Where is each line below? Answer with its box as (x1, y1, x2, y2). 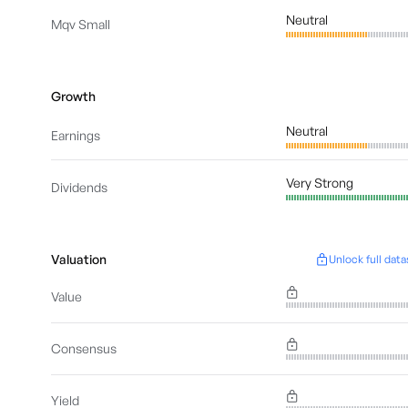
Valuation (51, 251, 107, 267)
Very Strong (286, 175, 353, 190)
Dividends (51, 179, 107, 195)
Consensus (51, 341, 117, 356)
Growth (51, 88, 96, 104)
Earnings (51, 127, 100, 143)
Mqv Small (51, 16, 110, 32)
